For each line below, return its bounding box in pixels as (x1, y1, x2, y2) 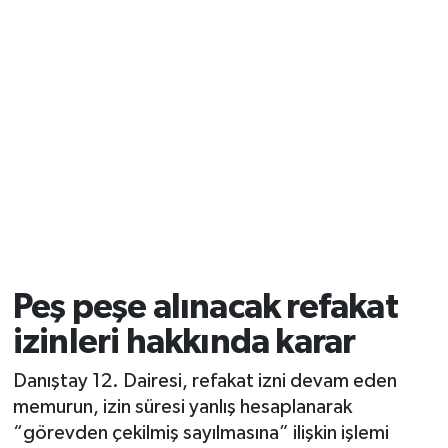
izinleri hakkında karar (12, 324, 356, 360)
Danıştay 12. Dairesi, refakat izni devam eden (12, 371, 397, 392)
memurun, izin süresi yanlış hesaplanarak (12, 397, 352, 418)
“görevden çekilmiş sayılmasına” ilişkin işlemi (12, 423, 389, 444)
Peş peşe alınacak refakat (12, 289, 398, 325)
